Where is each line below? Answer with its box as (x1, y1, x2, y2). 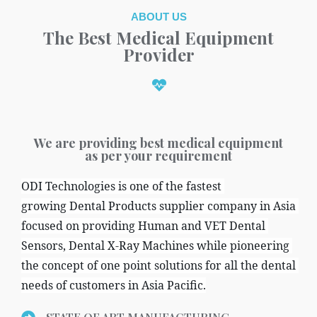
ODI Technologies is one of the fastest (21, 178, 221, 194)
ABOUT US (130, 11, 187, 23)
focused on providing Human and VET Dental (21, 218, 265, 234)
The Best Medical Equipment (43, 26, 274, 49)
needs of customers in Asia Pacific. (21, 277, 206, 293)
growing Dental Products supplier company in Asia (21, 198, 296, 214)
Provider (122, 43, 195, 66)
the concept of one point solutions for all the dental (21, 258, 296, 273)
